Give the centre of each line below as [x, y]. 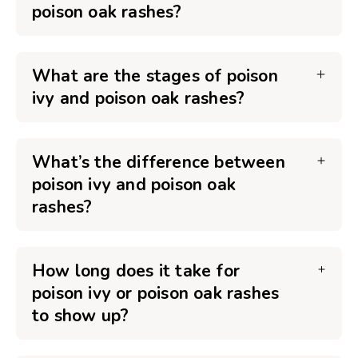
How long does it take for [136, 271]
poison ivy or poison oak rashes [156, 293]
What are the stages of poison [155, 76]
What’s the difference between [159, 162]
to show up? [81, 316]
